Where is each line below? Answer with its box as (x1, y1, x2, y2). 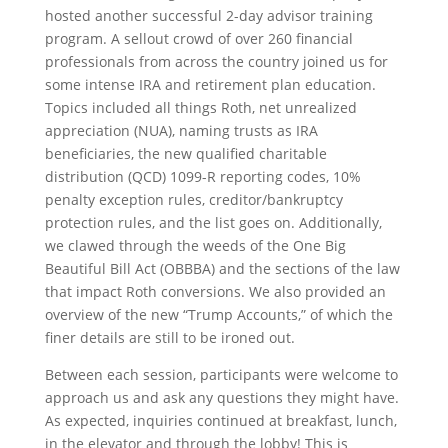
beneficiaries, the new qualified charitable (44, 144, 327, 163)
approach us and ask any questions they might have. (44, 388, 399, 407)
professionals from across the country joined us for (44, 52, 388, 71)
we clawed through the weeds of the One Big (44, 236, 346, 255)
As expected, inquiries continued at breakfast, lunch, (44, 411, 397, 430)
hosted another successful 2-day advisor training (44, 6, 373, 25)
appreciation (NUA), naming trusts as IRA (44, 121, 318, 140)
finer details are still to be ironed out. (44, 328, 295, 347)
